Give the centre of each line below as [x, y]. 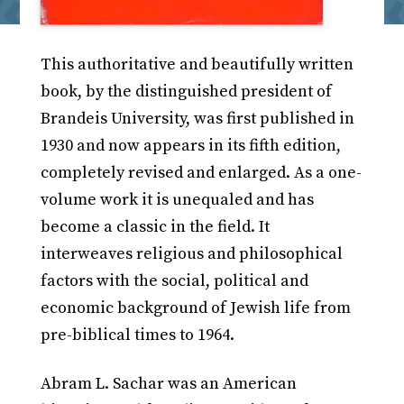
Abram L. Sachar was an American [168, 384]
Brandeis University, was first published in [197, 119]
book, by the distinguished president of [186, 92]
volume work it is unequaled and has [177, 200]
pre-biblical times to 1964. [137, 335]
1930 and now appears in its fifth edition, [190, 146]
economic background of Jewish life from [195, 308]
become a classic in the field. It [155, 227]
